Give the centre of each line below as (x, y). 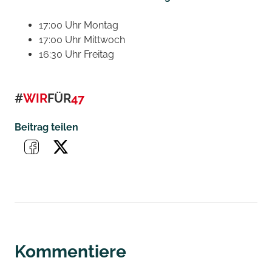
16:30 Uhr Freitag (76, 54)
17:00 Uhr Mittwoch (82, 40)
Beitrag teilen (46, 127)
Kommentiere (70, 252)
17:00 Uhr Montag (79, 25)
